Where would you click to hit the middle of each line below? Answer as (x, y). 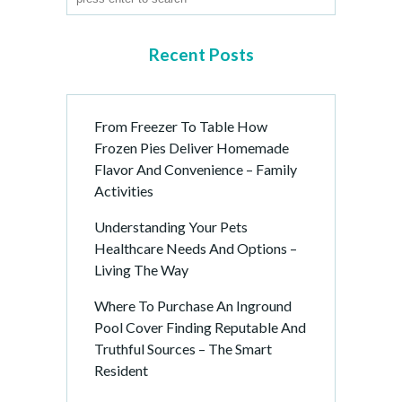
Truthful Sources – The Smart (183, 349)
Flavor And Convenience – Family (196, 169)
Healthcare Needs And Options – (196, 248)
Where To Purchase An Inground (193, 306)
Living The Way (141, 270)
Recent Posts (201, 54)
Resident (121, 370)
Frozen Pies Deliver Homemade (192, 148)
